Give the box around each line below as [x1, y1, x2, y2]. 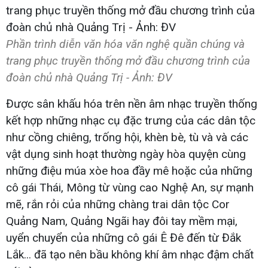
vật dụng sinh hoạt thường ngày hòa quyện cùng [6, 147, 246, 161]
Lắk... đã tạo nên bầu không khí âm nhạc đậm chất [6, 247, 254, 261]
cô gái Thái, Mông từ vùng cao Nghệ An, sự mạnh [6, 180, 254, 194]
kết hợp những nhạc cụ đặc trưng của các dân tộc [6, 113, 255, 127]
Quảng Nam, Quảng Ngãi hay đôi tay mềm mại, [6, 214, 237, 228]
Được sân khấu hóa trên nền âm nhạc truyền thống [6, 96, 257, 111]
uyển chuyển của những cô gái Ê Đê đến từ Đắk [6, 230, 241, 245]
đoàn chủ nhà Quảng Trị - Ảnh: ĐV [6, 70, 172, 84]
